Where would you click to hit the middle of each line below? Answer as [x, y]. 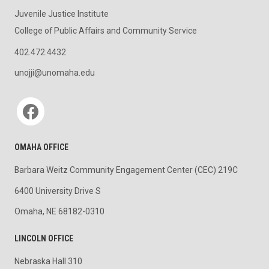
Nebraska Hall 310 [48, 261]
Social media [40, 100]
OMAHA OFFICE [41, 147]
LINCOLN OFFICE [44, 239]
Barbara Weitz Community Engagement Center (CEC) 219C [126, 170]
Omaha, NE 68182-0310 [59, 212]
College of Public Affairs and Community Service [106, 30]
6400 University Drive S [58, 191]
